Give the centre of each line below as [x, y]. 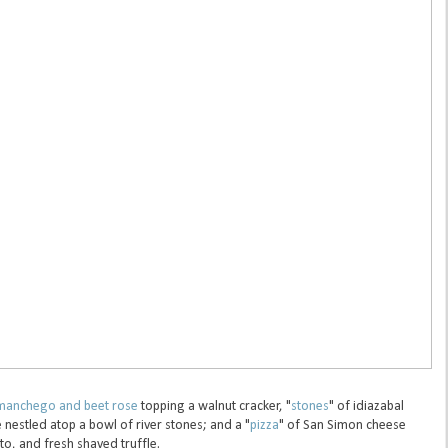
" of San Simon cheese [342, 426]
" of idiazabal [366, 407]
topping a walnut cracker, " [214, 407]
